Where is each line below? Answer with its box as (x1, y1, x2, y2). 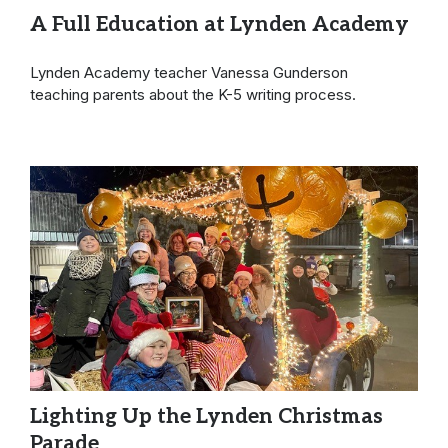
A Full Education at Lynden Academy (30, 12, 409, 38)
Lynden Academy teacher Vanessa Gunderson (30, 62, 348, 82)
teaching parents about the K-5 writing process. (30, 84, 360, 104)
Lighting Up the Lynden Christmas (30, 404, 383, 430)
